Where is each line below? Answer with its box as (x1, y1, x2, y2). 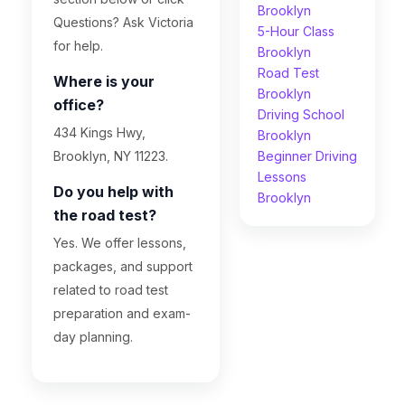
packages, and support (53, 259, 193, 274)
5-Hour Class (258, 24, 334, 39)
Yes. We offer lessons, (53, 235, 186, 250)
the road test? (53, 206, 156, 224)
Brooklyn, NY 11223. (53, 148, 168, 164)
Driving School (258, 107, 344, 122)
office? (53, 96, 104, 114)
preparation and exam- (53, 306, 191, 321)
